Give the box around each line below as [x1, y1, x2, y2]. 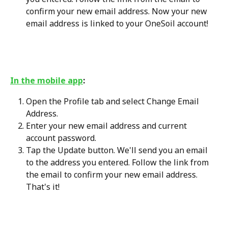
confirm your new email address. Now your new [26, 5, 209, 17]
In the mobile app [10, 75, 83, 87]
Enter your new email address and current [26, 120, 189, 131]
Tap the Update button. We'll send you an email [26, 144, 210, 156]
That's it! [26, 181, 60, 192]
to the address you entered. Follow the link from [26, 156, 211, 168]
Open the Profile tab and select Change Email [26, 95, 201, 107]
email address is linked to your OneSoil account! [26, 17, 208, 29]
